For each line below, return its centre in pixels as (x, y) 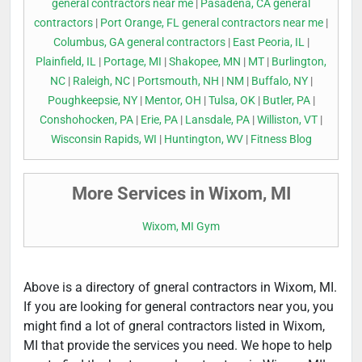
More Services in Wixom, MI (181, 193)
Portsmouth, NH (178, 81)
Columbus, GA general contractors (139, 42)
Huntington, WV (203, 139)
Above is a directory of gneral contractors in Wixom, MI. (180, 287)
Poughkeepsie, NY (92, 100)
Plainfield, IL (66, 61)
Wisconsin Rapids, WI (103, 139)
